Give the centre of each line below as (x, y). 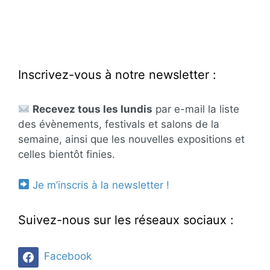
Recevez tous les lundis (93, 109)
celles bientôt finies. (67, 155)
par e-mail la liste (196, 109)
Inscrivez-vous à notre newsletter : (117, 75)
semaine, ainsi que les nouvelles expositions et (131, 140)
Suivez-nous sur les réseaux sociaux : (126, 220)
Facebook (68, 256)
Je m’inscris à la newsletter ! (101, 185)
